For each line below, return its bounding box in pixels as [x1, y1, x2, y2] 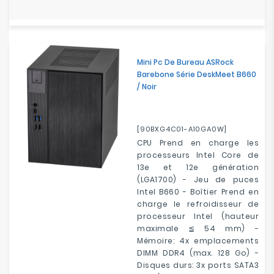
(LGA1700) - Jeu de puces [137, 174, 259, 185]
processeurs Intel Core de [137, 150, 259, 160]
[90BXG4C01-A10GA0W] [137, 124, 228, 134]
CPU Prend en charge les [137, 138, 259, 148]
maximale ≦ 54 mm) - [137, 223, 259, 234]
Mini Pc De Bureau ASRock [137, 57, 234, 67]
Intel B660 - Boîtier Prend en [137, 187, 259, 197]
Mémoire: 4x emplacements [137, 235, 259, 246]
